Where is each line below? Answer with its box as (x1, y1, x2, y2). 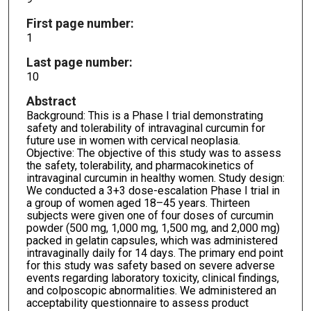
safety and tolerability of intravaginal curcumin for (26, 121, 265, 135)
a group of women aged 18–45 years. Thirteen (26, 196, 250, 210)
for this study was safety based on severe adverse (26, 258, 275, 272)
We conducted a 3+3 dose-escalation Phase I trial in (26, 183, 280, 197)
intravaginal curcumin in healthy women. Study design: (26, 171, 285, 185)
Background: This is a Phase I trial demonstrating (26, 108, 263, 122)
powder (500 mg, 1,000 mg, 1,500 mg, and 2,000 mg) (26, 221, 280, 235)
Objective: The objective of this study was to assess (26, 146, 281, 160)
